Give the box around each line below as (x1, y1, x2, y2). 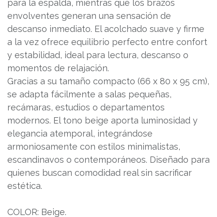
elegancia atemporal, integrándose (7, 128, 153, 139)
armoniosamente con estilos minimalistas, (7, 141, 180, 152)
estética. (7, 181, 42, 191)
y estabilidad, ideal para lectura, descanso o (7, 50, 188, 60)
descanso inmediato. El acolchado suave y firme (7, 24, 204, 34)
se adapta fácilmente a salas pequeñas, (7, 89, 171, 99)
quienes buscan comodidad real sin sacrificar (7, 168, 192, 178)
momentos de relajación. (7, 63, 109, 73)
